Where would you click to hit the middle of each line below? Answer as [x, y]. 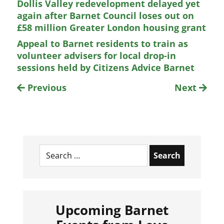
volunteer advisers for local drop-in [97, 55]
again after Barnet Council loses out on [106, 15]
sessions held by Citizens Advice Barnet [106, 67]
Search [51, 145]
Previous [46, 87]
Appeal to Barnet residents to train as [103, 43]
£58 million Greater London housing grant [112, 27]
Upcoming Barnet [112, 210]
